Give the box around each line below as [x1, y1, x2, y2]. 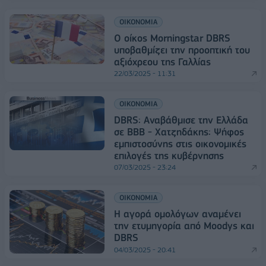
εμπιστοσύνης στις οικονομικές [114, 138, 246, 150]
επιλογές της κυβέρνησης [114, 150, 224, 162]
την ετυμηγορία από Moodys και [114, 220, 254, 232]
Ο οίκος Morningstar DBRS [114, 32, 230, 45]
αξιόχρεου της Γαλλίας [114, 56, 211, 68]
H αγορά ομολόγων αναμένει [114, 208, 241, 220]
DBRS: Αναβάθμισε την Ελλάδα [114, 114, 248, 126]
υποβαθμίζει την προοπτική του [114, 44, 250, 56]
